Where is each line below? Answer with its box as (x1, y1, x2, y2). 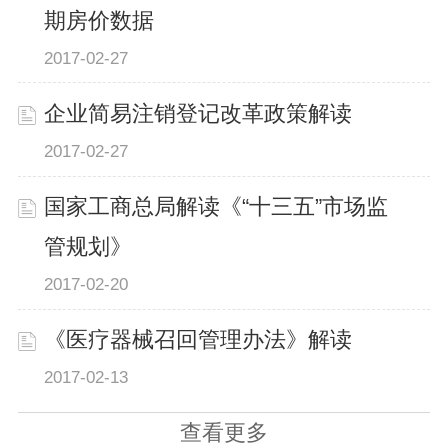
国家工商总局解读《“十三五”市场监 (44, 195, 389, 220)
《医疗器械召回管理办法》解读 (44, 328, 353, 353)
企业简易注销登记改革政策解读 (44, 102, 353, 127)
